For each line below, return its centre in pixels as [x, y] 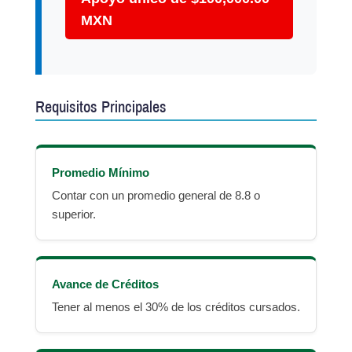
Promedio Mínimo [101, 173]
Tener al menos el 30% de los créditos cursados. [176, 307]
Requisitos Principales [101, 107]
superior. [74, 214]
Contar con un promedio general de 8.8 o [156, 196]
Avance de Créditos [105, 284]
